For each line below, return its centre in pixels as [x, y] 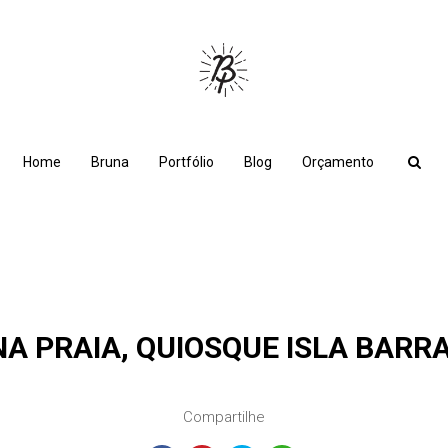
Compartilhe [224, 417]
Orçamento [338, 162]
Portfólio [186, 162]
